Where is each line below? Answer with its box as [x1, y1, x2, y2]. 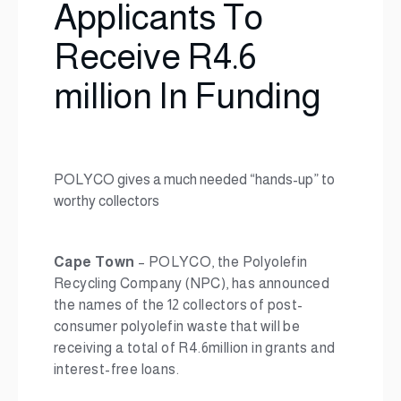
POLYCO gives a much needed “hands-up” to [54, 172, 335, 187]
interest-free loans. [54, 362, 179, 377]
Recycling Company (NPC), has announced [54, 276, 330, 291]
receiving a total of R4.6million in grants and [54, 340, 336, 355]
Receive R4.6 [54, 37, 256, 76]
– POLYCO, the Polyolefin [134, 254, 308, 269]
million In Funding [54, 76, 321, 115]
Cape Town [54, 254, 135, 269]
